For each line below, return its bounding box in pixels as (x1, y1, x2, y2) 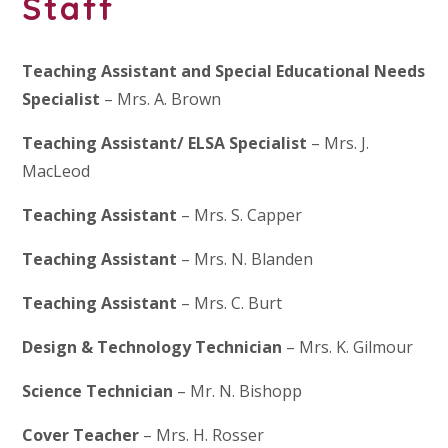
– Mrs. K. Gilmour (282, 335, 414, 358)
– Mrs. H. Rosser (139, 423, 265, 446)
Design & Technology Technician (22, 335, 283, 358)
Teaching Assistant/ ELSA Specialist (22, 131, 308, 154)
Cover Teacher (22, 423, 140, 446)
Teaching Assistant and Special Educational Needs (22, 59, 426, 82)
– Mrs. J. (307, 131, 370, 154)
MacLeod (22, 159, 91, 182)
